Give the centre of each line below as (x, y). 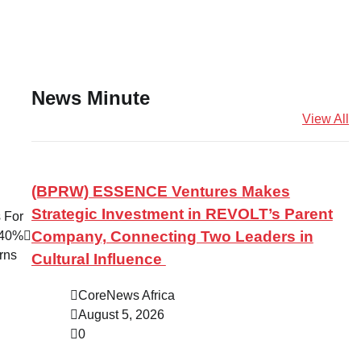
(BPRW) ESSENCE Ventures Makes (160, 192)
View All (326, 118)
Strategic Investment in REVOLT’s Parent (182, 214)
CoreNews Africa (126, 296)
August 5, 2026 (121, 315)
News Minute (90, 98)
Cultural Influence (98, 259)
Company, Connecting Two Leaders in (172, 237)
